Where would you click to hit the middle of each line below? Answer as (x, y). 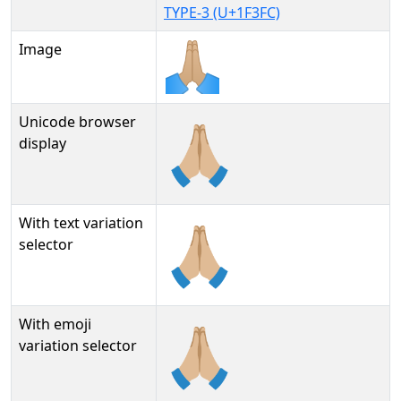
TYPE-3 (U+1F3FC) (222, 13)
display (43, 143)
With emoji (55, 324)
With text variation (81, 223)
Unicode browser (77, 122)
